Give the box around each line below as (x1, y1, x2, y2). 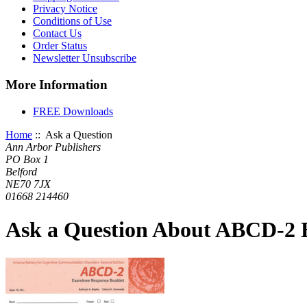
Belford (5, 165, 37, 177)
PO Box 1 (5, 153, 49, 165)
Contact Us (33, 27, 82, 40)
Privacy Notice (33, 3, 97, 15)
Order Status (33, 40, 87, 52)
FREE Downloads (33, 105, 113, 117)
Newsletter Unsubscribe (33, 52, 136, 64)
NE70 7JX (5, 177, 51, 190)
